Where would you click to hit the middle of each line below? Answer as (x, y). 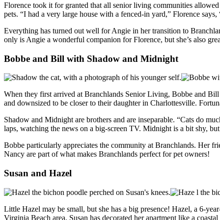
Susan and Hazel (38, 173)
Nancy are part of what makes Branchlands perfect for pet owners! (107, 154)
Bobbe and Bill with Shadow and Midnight (91, 58)
